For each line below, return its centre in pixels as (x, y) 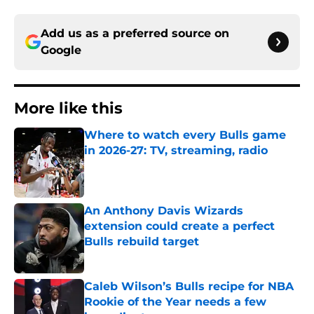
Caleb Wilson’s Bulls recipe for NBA (189, 287)
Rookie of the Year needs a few (175, 302)
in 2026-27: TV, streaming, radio (176, 151)
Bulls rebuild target (142, 242)
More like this (68, 109)
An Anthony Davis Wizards (164, 211)
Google (61, 50)
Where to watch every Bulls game (185, 135)
